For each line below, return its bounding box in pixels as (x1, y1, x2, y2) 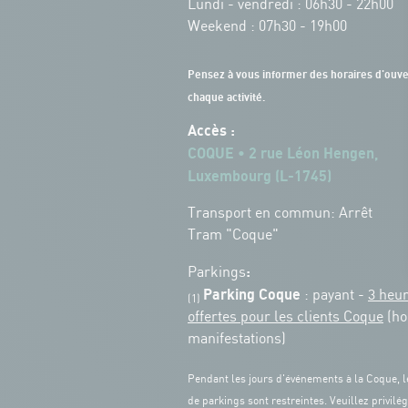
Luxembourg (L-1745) (188, 168, 331, 185)
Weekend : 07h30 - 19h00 (188, 18, 347, 35)
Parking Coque (203, 286, 304, 303)
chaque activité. (188, 91, 265, 104)
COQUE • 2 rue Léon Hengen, (188, 145, 378, 162)
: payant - (304, 287, 368, 303)
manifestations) (188, 331, 286, 347)
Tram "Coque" (188, 227, 279, 243)
